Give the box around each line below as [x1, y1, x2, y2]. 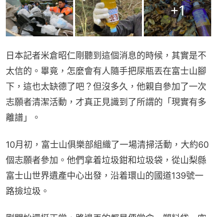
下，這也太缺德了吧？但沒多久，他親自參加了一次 [6, 81, 206, 92]
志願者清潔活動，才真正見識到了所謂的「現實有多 [6, 96, 206, 107]
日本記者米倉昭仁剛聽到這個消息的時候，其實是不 [6, 50, 206, 61]
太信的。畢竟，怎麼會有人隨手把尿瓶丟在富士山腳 [6, 65, 206, 76]
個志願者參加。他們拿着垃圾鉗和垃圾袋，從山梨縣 [6, 155, 206, 165]
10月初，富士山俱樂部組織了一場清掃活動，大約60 [6, 139, 209, 150]
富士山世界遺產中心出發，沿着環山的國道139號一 [6, 170, 203, 181]
